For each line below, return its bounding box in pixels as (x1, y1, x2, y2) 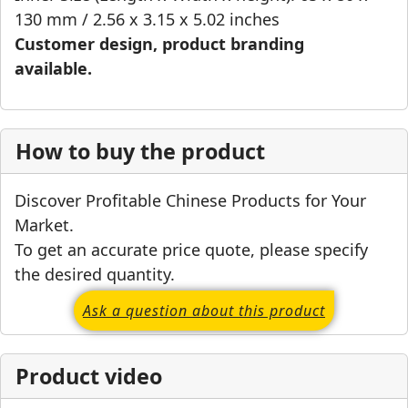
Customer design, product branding (15, 33, 304, 56)
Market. (15, 213, 74, 236)
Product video (15, 361, 162, 391)
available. (15, 57, 92, 80)
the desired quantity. (15, 262, 175, 285)
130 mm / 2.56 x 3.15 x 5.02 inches (15, 8, 280, 31)
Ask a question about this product (83, 300, 325, 321)
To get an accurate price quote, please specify (15, 238, 368, 260)
